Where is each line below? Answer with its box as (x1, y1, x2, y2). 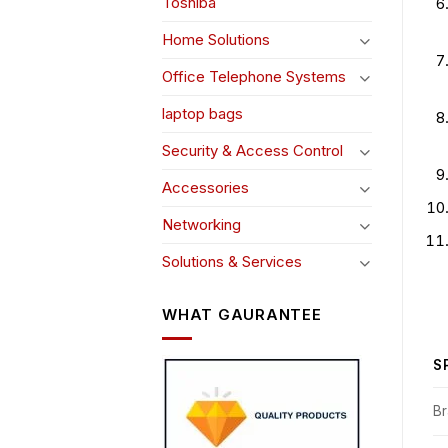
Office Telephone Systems (162, 67, 346, 87)
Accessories (162, 178, 249, 198)
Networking (162, 215, 241, 235)
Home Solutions (162, 30, 270, 50)
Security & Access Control (162, 141, 343, 161)
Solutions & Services (162, 252, 302, 272)
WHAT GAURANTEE (162, 304, 322, 324)
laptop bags (162, 104, 243, 124)
